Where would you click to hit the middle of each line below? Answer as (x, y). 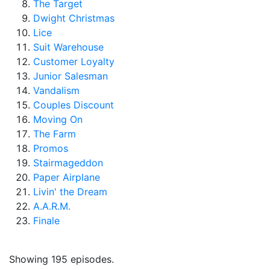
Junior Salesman (71, 76)
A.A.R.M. (52, 206)
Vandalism (56, 90)
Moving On (58, 119)
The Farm (55, 134)
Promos (51, 148)
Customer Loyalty (74, 61)
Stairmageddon (68, 163)
